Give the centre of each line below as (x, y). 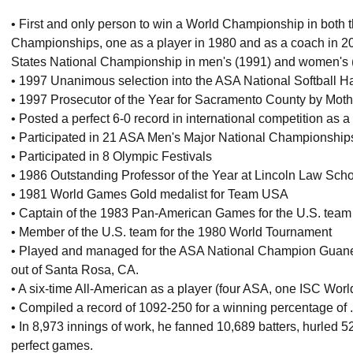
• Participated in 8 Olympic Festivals (111, 156)
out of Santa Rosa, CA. (75, 269)
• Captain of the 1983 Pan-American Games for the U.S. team (181, 213)
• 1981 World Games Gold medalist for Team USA (150, 194)
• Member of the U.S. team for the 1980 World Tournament (171, 232)
